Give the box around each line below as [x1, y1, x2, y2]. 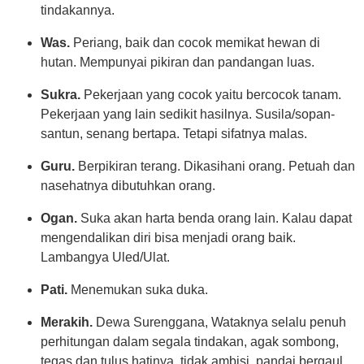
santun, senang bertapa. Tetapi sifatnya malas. [41, 127, 307, 141]
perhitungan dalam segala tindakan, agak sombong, [41, 335, 339, 349]
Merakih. [41, 315, 96, 329]
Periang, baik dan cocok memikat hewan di [73, 36, 320, 50]
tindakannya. [41, 3, 115, 17]
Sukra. [41, 88, 84, 102]
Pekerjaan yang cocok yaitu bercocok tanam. [84, 88, 341, 102]
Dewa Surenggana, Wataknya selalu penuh [96, 315, 346, 329]
